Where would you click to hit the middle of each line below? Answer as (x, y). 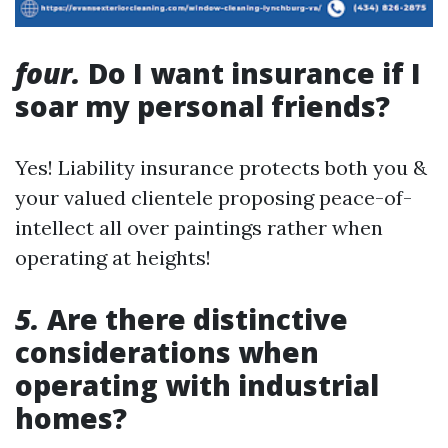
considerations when (167, 352)
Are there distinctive (194, 319)
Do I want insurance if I (251, 73)
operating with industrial (197, 385)
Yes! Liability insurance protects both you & (221, 167)
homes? (71, 418)
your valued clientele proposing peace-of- (213, 197)
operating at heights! (113, 257)
